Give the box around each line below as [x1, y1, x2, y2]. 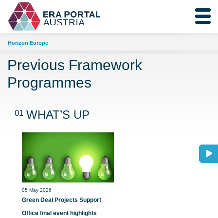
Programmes [7, 73, 91, 91]
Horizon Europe [8, 39, 48, 46]
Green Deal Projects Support [22, 197, 101, 203]
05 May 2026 [22, 187, 52, 193]
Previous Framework [7, 56, 142, 73]
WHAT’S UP [26, 108, 90, 121]
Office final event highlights [22, 210, 97, 217]
